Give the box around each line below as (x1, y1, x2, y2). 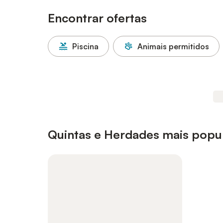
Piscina (72, 41, 99, 51)
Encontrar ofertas (48, 10, 147, 25)
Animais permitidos (137, 41, 209, 51)
